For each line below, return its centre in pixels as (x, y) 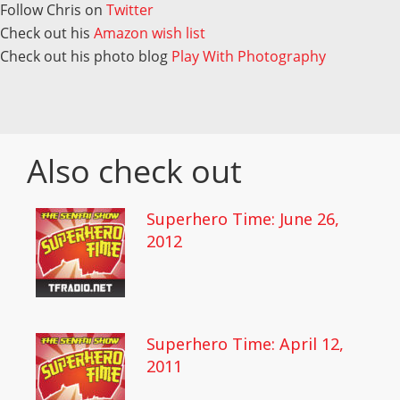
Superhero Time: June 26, (243, 218)
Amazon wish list (150, 33)
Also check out (134, 171)
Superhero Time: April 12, (245, 343)
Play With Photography (249, 56)
